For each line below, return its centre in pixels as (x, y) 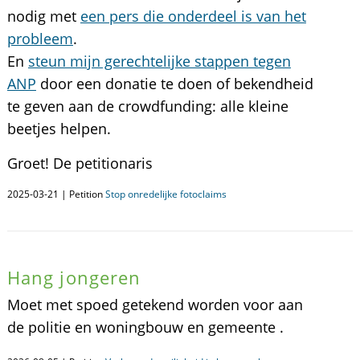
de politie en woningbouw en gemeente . (145, 327)
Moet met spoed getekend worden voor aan (155, 305)
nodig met (43, 16)
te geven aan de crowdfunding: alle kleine (147, 106)
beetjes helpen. (59, 129)
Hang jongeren (74, 277)
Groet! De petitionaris (80, 163)
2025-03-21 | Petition (56, 194)
